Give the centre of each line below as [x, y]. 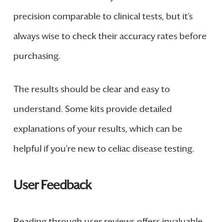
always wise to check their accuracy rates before [110, 36]
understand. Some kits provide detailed [92, 109]
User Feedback [52, 185]
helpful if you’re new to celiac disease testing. [104, 148]
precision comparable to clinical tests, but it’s [103, 16]
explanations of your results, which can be [98, 129]
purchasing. [37, 56]
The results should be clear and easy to [91, 89]
